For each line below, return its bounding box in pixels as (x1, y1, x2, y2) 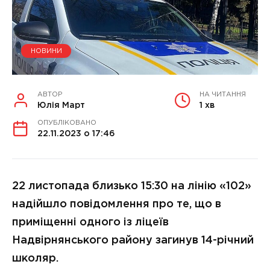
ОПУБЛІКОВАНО (37, 120, 96, 127)
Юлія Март (37, 102, 85, 110)
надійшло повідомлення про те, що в (12, 199, 221, 210)
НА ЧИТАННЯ (199, 92, 246, 98)
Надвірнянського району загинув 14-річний (12, 236, 254, 246)
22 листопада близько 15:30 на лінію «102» (12, 181, 251, 192)
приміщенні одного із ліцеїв (12, 218, 169, 228)
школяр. (12, 254, 58, 264)
